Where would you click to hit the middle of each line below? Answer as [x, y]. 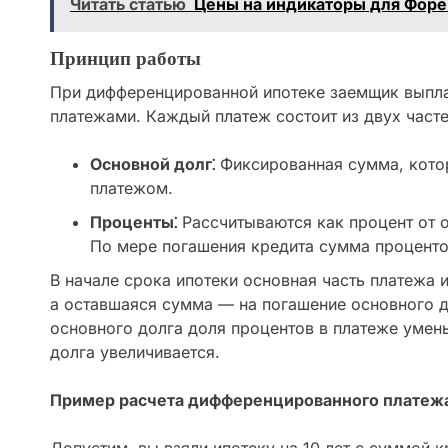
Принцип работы [125, 59]
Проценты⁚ [133, 222]
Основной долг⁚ [152, 164]
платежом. [131, 188]
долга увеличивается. [135, 352]
